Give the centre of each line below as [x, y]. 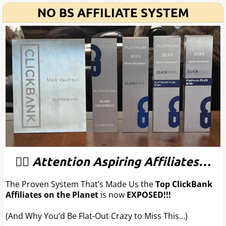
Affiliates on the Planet [53, 195]
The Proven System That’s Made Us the [80, 184]
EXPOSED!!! [148, 195]
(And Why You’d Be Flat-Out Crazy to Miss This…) [97, 216]
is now [112, 195]
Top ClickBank [184, 184]
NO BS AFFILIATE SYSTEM [113, 12]
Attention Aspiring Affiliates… [122, 161]
